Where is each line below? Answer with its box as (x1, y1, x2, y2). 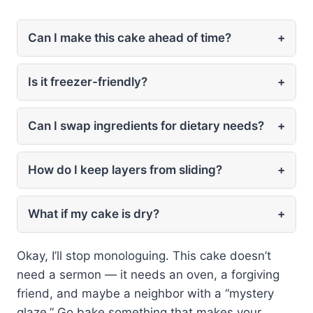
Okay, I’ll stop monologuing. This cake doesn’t (17, 248, 271, 263)
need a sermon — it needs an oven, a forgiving (17, 267, 279, 282)
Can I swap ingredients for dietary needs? (28, 118, 264, 133)
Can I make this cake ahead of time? (28, 30, 231, 45)
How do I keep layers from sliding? (28, 162, 222, 177)
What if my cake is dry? (28, 206, 159, 221)
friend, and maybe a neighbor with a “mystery (17, 286, 274, 300)
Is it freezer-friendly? (28, 74, 147, 89)
